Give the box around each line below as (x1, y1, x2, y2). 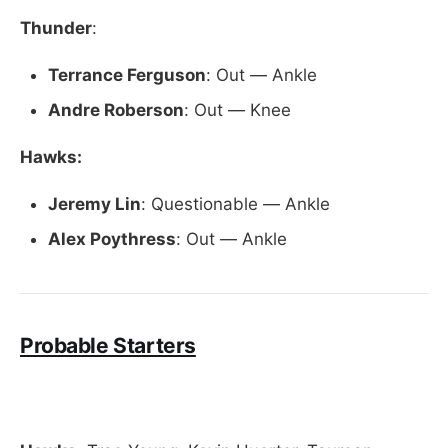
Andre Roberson (48, 99, 184, 120)
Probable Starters (20, 332, 196, 358)
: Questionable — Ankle (141, 193, 330, 214)
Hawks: (20, 146, 82, 167)
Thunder (20, 17, 92, 38)
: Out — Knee (184, 99, 291, 120)
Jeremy (48, 193, 111, 214)
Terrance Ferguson (48, 64, 206, 85)
